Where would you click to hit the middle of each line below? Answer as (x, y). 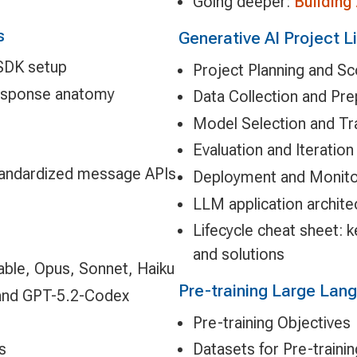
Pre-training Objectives (271, 322)
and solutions (238, 255)
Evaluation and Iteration (273, 150)
